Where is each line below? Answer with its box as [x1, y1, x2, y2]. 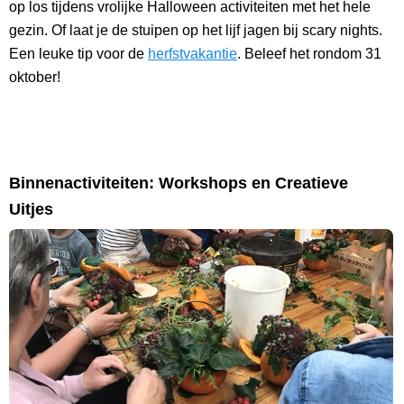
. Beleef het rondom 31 [237, 46, 381, 62]
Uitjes [9, 200, 53, 219]
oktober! [9, 69, 60, 86]
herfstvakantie [148, 46, 237, 62]
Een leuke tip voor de [9, 46, 148, 62]
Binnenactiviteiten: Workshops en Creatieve [9, 174, 348, 193]
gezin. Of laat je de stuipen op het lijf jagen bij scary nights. [9, 23, 382, 39]
